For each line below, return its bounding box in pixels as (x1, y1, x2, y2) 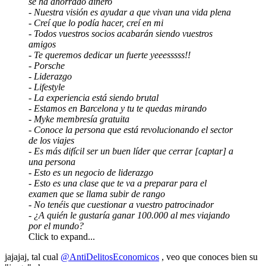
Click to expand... (28, 231, 95, 242)
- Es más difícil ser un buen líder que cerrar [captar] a (28, 145, 233, 156)
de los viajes (28, 135, 74, 145)
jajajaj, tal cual (5, 251, 61, 262)
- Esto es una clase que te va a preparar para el (28, 178, 207, 188)
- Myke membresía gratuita (28, 113, 129, 124)
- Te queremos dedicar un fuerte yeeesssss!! (28, 49, 191, 60)
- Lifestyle (28, 81, 65, 92)
